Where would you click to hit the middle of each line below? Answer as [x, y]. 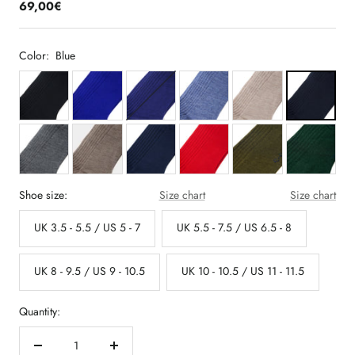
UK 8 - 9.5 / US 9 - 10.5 [90, 271]
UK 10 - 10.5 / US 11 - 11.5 [243, 271]
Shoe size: [43, 195]
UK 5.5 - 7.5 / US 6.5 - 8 [234, 227]
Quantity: [40, 311]
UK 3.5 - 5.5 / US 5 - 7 [87, 227]
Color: [34, 55]
